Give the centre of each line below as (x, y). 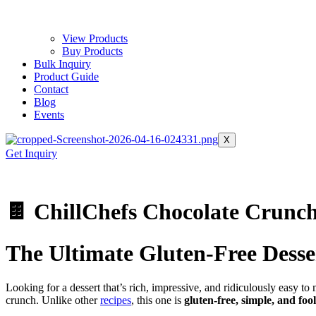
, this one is (158, 300)
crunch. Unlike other (53, 300)
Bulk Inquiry (62, 64)
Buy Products (92, 51)
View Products (95, 38)
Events (49, 115)
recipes (116, 300)
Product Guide (66, 77)
